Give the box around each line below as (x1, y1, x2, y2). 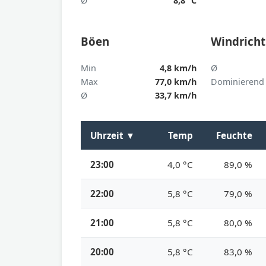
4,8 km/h (160, 62, 197, 74)
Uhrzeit (90, 129, 126, 141)
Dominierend (211, 75, 265, 87)
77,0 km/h (155, 75, 197, 87)
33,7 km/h (155, 89, 197, 101)
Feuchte (216, 129, 252, 141)
